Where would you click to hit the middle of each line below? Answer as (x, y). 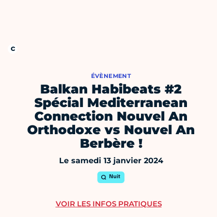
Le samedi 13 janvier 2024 (111, 161)
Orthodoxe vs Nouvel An (111, 130)
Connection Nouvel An (111, 116)
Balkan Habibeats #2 (111, 89)
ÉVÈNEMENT (111, 76)
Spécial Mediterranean (111, 103)
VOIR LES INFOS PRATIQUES (108, 204)
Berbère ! (111, 144)
